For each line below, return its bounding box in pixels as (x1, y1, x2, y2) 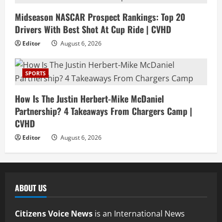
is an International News (93, 208, 185, 219)
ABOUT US (15, 181, 47, 194)
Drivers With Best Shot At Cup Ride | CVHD (15, 22, 171, 36)
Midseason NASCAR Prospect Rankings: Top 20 (15, 10, 185, 23)
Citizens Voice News (15, 208, 93, 219)
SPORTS (25, 69, 46, 77)
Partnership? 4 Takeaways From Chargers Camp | (15, 104, 192, 117)
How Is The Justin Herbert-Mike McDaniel (15, 92, 164, 105)
